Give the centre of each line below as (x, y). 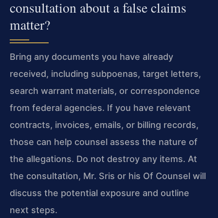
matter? (30, 24)
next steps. (34, 210)
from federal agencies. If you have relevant (100, 108)
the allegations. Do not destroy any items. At (103, 159)
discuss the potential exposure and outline (100, 193)
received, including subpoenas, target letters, (105, 73)
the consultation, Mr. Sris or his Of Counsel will (108, 176)
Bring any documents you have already (91, 56)
